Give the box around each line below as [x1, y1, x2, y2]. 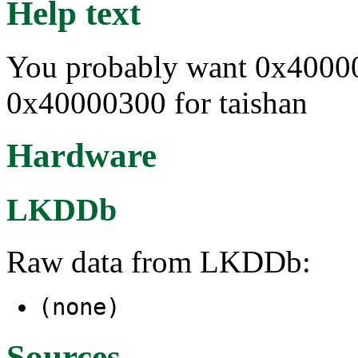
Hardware [6, 137, 157, 175]
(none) [38, 293, 120, 321]
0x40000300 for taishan [6, 85, 308, 120]
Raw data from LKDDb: [6, 245, 311, 280]
